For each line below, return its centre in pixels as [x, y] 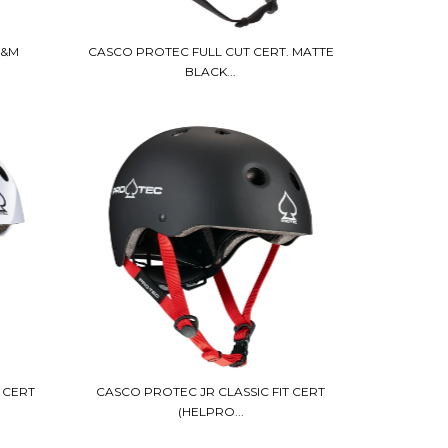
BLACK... [211, 71]
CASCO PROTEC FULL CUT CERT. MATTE [210, 51]
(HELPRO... [210, 412]
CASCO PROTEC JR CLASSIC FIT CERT [211, 392]
